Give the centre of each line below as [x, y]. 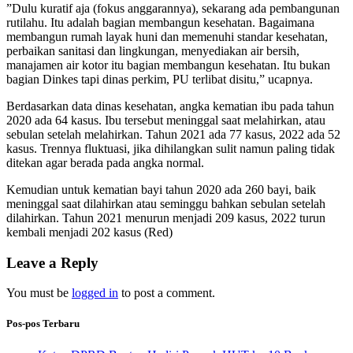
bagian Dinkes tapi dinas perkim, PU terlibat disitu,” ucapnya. [160, 79]
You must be [39, 293]
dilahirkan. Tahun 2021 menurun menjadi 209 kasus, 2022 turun [166, 217]
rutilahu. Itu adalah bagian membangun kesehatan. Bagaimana [160, 22]
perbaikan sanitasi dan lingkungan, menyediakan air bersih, [153, 50]
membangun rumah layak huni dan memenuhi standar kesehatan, [167, 36]
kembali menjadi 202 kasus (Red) [89, 232]
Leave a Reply [52, 262]
